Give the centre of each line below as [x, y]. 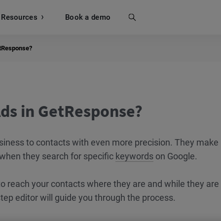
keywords [134, 156]
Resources [19, 17]
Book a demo [88, 17]
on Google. [175, 156]
